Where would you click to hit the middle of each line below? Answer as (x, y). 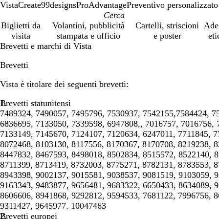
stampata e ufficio (88, 36)
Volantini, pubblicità (88, 25)
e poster (167, 36)
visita (21, 36)
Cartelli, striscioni (167, 25)
